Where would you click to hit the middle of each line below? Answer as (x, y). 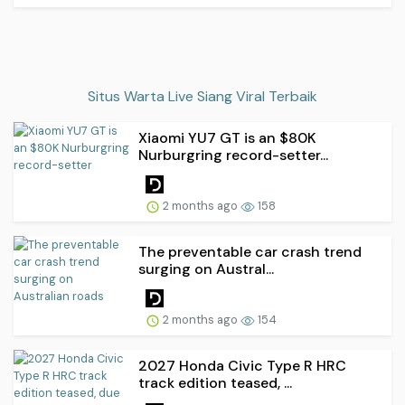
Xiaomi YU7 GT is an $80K (227, 138)
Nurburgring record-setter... (233, 155)
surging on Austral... (206, 269)
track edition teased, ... (215, 382)
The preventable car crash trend (250, 252)
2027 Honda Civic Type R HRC (242, 365)
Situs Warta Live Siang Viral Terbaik (202, 97)
